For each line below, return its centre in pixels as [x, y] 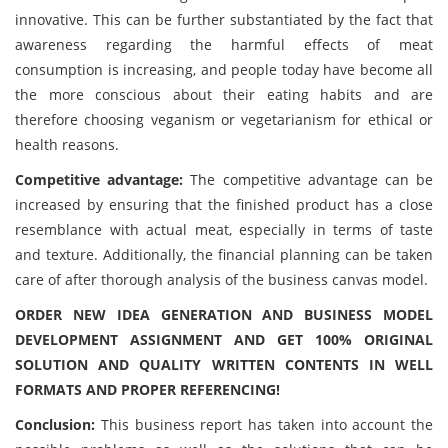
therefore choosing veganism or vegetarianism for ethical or [224, 119]
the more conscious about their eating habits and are [224, 94]
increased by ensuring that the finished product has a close [224, 204]
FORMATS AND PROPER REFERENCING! [147, 389]
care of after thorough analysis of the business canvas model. [221, 279]
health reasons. [67, 144]
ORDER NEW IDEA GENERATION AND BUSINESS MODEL [224, 314]
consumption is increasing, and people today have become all [224, 69]
